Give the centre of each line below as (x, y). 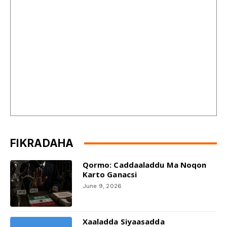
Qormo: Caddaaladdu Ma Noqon (144, 165)
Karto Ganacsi (110, 175)
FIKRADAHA (42, 143)
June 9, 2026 (102, 186)
